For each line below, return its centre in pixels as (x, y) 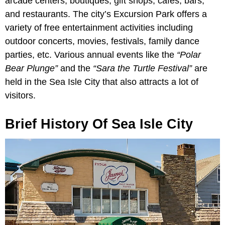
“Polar (189, 55)
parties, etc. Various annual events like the (91, 55)
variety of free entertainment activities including (99, 28)
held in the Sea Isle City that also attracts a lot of (102, 82)
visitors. (20, 96)
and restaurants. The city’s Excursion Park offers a (106, 14)
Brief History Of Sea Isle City (99, 124)
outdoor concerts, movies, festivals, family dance (102, 41)
